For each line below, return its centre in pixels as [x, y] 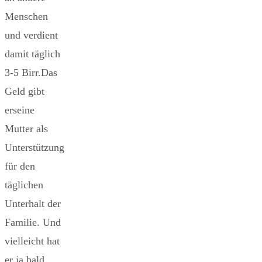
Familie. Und [33, 223]
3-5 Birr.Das [31, 73]
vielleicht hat [32, 241]
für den [20, 166]
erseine [20, 110]
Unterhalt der [33, 204]
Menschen [26, 17]
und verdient [31, 35]
